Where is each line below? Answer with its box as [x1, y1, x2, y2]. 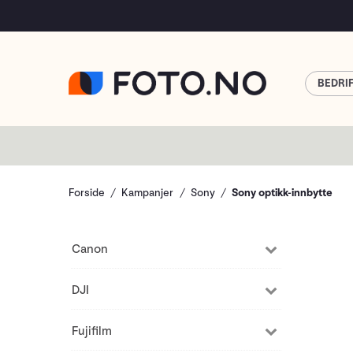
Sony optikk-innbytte [232, 186, 333, 199]
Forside [69, 186, 105, 199]
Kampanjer [121, 186, 174, 199]
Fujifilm [72, 324, 112, 339]
